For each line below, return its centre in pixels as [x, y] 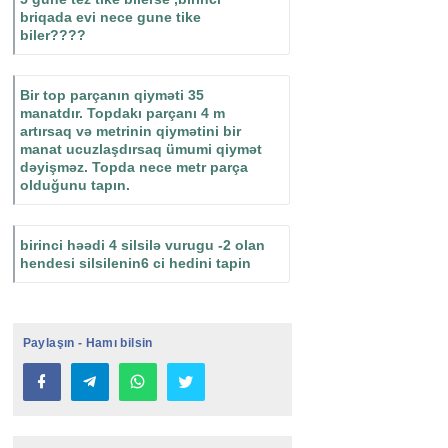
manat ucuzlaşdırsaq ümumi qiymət [140, 149]
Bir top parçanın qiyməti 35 [111, 95]
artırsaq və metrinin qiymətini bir [130, 131]
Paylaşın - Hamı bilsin [87, 343]
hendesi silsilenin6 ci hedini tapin [135, 263]
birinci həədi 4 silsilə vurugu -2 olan [142, 245]
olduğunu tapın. [74, 185]
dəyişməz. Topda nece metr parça [133, 167]
